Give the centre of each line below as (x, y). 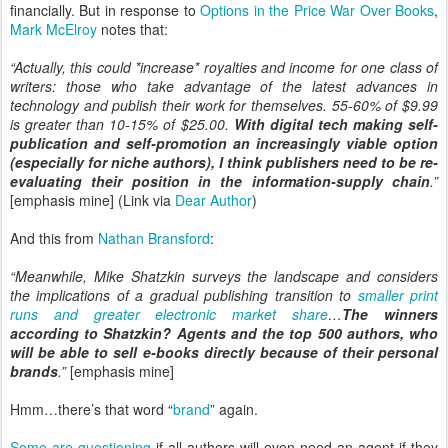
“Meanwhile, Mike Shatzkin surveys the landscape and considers (224, 276)
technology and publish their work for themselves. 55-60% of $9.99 (224, 105)
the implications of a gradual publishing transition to (184, 295)
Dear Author (213, 200)
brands (34, 371)
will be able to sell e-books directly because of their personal (224, 352)
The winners (390, 314)
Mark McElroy (53, 29)
